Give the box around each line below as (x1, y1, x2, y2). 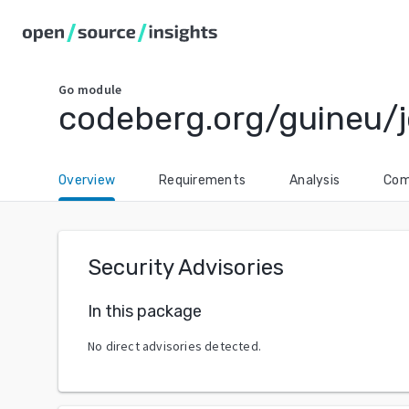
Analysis (289, 173, 340, 188)
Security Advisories (88, 255, 284, 280)
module (77, 81, 122, 98)
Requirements (159, 173, 246, 188)
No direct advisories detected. (88, 337, 261, 354)
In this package (88, 300, 202, 321)
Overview (58, 173, 115, 188)
